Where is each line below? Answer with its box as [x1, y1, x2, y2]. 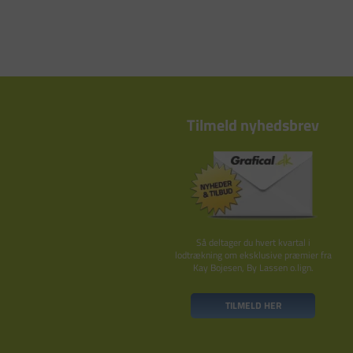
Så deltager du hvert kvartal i [195, 234, 310, 250]
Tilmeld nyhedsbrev [187, 112, 319, 137]
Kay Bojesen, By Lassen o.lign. [192, 259, 314, 275]
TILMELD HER [225, 297, 281, 313]
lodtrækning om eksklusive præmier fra [174, 247, 332, 262]
